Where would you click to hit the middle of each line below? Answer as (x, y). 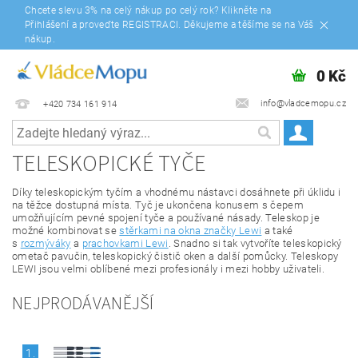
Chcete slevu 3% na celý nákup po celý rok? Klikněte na (148, 11)
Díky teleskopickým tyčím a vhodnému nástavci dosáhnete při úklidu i (177, 193)
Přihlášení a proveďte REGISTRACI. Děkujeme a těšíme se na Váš (169, 25)
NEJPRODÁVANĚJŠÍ (83, 304)
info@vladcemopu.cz (303, 104)
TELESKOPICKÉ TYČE (109, 164)
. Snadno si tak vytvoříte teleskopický (255, 244)
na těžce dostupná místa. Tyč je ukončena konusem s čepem (158, 205)
